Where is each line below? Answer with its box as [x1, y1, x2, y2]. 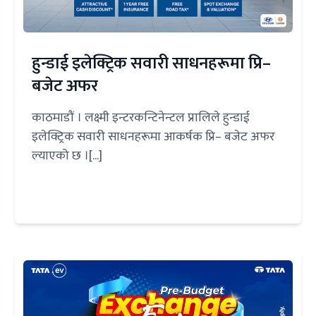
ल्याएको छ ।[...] [32, 145, 103, 167]
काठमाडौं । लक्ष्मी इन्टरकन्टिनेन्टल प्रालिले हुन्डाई [32, 107, 250, 129]
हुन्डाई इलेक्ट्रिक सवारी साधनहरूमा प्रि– [32, 49, 272, 78]
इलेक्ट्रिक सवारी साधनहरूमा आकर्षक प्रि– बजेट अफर [32, 126, 276, 148]
